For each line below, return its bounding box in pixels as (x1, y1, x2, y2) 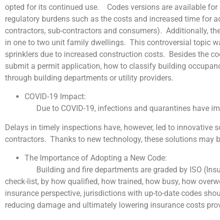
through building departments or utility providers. (5, 73, 175, 83)
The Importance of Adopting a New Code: (25, 153, 167, 163)
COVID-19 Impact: (25, 92, 86, 102)
